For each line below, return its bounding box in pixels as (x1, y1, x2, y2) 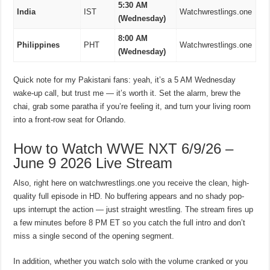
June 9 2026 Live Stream (13, 155, 173, 172)
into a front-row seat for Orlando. (13, 115, 127, 125)
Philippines (17, 40, 60, 49)
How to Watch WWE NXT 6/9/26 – (13, 140, 234, 157)
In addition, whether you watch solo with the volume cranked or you (13, 257, 248, 266)
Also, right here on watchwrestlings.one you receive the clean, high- (13, 178, 250, 188)
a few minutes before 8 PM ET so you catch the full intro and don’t (13, 218, 246, 228)
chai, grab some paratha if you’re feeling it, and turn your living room (13, 102, 251, 111)
